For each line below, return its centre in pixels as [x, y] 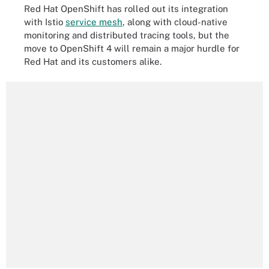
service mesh [94, 22]
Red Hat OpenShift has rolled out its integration [126, 8]
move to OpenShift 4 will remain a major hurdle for [132, 48]
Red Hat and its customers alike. [93, 61]
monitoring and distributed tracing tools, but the [127, 35]
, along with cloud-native [175, 22]
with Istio [45, 22]
